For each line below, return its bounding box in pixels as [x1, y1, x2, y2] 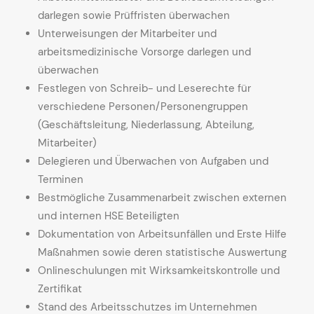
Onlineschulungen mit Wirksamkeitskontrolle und [38, 264, 280, 278]
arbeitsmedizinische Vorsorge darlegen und [38, 45, 251, 59]
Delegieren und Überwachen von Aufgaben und [38, 154, 268, 168]
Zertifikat [38, 282, 82, 296]
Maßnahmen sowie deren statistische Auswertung [38, 245, 287, 259]
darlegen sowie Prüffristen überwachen [38, 8, 230, 22]
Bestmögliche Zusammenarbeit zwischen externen [38, 191, 287, 205]
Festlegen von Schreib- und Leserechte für [38, 81, 251, 95]
